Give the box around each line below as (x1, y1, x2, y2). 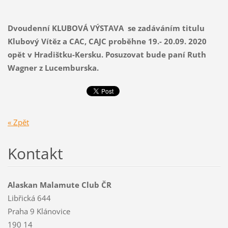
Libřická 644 (7, 192, 51, 203)
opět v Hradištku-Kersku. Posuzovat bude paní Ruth (7, 49, 206, 60)
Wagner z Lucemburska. (7, 63, 99, 73)
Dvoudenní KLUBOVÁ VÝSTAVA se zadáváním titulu (7, 23, 205, 34)
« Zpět (7, 117, 29, 127)
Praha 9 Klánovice (7, 206, 70, 216)
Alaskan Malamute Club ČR (7, 179, 111, 190)
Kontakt (7, 142, 63, 164)
